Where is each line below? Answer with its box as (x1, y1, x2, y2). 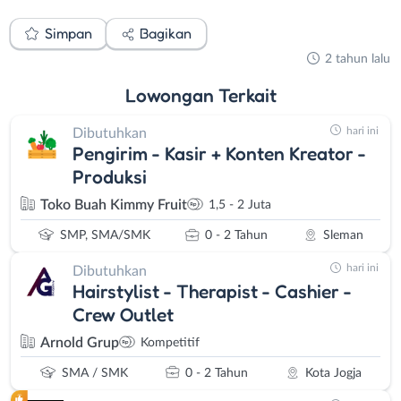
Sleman (322, 229, 363, 243)
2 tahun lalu (325, 52, 390, 65)
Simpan (44, 24, 92, 43)
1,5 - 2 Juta (209, 199, 271, 212)
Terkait (218, 82, 277, 107)
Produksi (73, 165, 147, 189)
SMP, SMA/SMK (60, 229, 151, 243)
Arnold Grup (40, 335, 119, 350)
